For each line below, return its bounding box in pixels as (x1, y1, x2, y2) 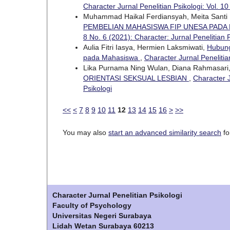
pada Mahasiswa (83, 53, 140, 62)
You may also (63, 128, 108, 137)
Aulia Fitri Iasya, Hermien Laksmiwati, (83, 43, 207, 51)
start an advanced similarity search (108, 128, 221, 137)
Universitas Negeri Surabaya (52, 211, 151, 220)
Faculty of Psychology (52, 201, 131, 209)
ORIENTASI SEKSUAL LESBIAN (83, 73, 189, 82)
